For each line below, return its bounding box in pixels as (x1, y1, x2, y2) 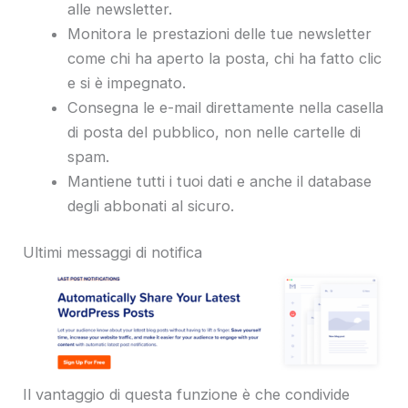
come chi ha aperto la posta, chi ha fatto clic (67, 48, 382, 67)
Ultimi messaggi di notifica (23, 243, 207, 262)
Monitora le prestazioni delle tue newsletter (67, 24, 372, 43)
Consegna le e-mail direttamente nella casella (67, 97, 384, 117)
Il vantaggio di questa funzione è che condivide (23, 385, 350, 404)
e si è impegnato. (67, 73, 187, 92)
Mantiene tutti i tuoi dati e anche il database (67, 171, 372, 190)
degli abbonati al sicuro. (67, 196, 235, 215)
